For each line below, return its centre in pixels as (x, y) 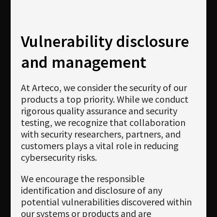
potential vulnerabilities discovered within (106, 202)
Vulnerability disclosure (105, 41)
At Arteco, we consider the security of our (104, 88)
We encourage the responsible (82, 179)
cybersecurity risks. (59, 157)
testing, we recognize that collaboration (103, 123)
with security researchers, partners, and (101, 134)
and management (83, 62)
